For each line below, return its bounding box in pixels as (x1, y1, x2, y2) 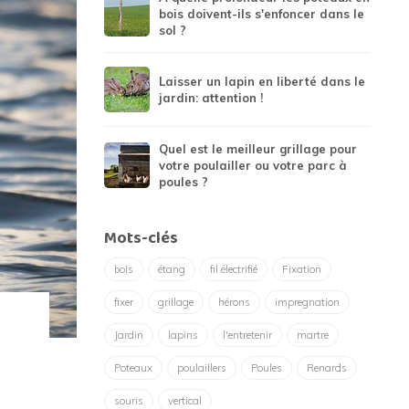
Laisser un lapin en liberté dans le (158, 74, 365, 89)
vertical (167, 394, 202, 407)
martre (296, 329, 329, 341)
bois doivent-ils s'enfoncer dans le (158, 6, 364, 21)
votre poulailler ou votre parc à (158, 158, 347, 173)
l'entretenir (222, 329, 272, 341)
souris (113, 394, 143, 407)
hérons (217, 296, 250, 309)
